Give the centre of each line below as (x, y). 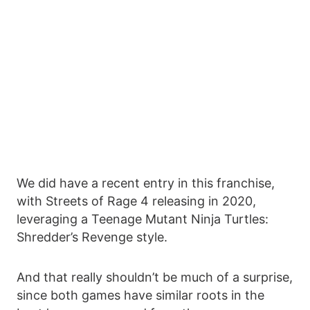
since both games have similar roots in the (140, 295)
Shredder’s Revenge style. (92, 237)
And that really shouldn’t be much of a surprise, (155, 277)
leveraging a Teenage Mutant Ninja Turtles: (143, 219)
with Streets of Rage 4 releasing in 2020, (136, 201)
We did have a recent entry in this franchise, (146, 183)
